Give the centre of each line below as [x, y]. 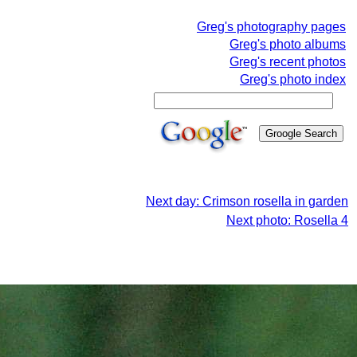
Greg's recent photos [288, 62]
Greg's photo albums [288, 44]
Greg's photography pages [271, 27]
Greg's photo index [293, 79]
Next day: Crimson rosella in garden [247, 201]
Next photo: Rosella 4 [287, 220]
